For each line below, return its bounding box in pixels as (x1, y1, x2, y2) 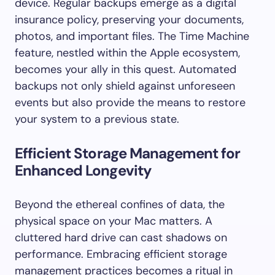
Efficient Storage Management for (15, 144, 241, 163)
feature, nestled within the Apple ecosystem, (15, 45, 240, 60)
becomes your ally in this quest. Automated (15, 62, 236, 77)
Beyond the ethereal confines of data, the (15, 197, 225, 212)
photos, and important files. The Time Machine (15, 29, 249, 44)
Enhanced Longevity (15, 161, 152, 180)
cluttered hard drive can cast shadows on (15, 230, 227, 245)
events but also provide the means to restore (15, 95, 246, 110)
